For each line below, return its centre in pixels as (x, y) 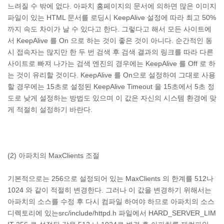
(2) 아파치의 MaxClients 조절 (53, 155)
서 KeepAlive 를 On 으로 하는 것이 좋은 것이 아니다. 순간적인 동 (110, 40)
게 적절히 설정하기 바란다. (50, 109)
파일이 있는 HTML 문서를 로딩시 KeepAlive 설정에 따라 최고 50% (112, 17)
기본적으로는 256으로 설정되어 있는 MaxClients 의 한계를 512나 (110, 178)
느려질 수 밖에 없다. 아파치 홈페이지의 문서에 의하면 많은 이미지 (112, 6)
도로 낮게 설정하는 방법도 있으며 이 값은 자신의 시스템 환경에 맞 (112, 98)
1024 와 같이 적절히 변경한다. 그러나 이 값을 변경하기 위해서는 (109, 190)
